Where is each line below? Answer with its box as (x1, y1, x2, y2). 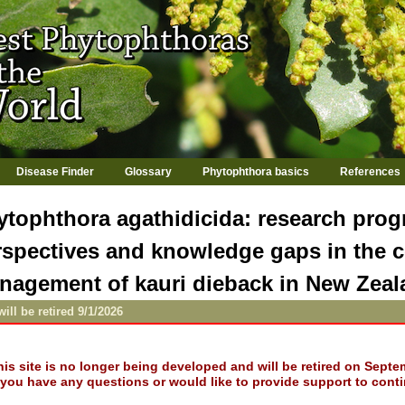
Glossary (124, 165, 172, 178)
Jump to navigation (155, 2, 250, 14)
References (339, 165, 400, 178)
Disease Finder (15, 165, 94, 178)
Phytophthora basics (202, 165, 309, 178)
